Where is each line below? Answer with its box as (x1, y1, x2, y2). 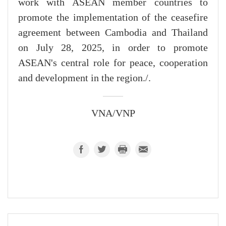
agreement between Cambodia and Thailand (18, 27, 208, 38)
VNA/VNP (91, 107, 135, 119)
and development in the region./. (18, 72, 151, 84)
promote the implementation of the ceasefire (18, 12, 208, 23)
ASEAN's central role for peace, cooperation (18, 57, 208, 69)
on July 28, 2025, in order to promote (18, 42, 208, 53)
